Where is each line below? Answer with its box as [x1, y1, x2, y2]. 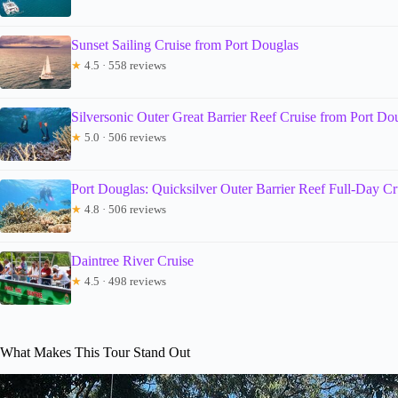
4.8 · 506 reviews [82, 202, 166, 216]
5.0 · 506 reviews [82, 130, 166, 144]
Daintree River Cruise [71, 252, 194, 268]
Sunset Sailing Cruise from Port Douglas [71, 36, 298, 52]
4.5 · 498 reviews [82, 274, 166, 288]
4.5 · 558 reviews [82, 58, 166, 72]
